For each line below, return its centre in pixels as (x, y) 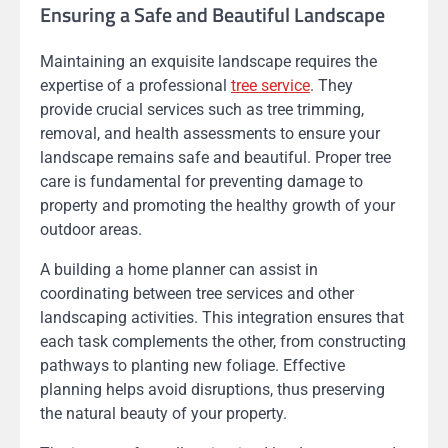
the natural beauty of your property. (163, 414)
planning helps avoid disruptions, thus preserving (212, 390)
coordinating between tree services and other (197, 294)
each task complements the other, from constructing (223, 342)
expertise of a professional (135, 86)
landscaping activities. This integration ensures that (222, 318)
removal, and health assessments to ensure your (210, 134)
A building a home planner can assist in (179, 270)
